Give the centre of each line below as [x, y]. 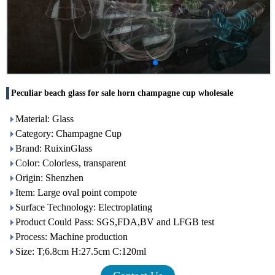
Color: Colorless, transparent [71, 163]
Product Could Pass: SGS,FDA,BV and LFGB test [115, 222]
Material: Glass [45, 119]
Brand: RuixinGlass [54, 148]
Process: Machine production [72, 237]
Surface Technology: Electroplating [84, 207]
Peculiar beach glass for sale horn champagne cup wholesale [122, 93]
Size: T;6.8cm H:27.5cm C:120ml [81, 251]
